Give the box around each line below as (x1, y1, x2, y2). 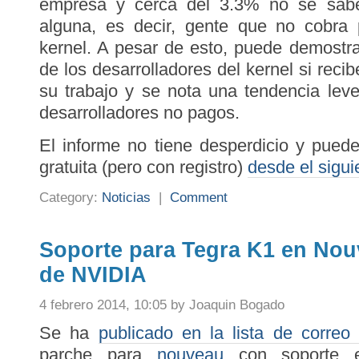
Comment (170, 189, 228, 205)
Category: (39, 189, 102, 205)
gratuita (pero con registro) (39, 157, 248, 177)
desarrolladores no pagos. (39, 103, 240, 123)
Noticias (102, 189, 151, 205)
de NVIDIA (39, 263, 147, 287)
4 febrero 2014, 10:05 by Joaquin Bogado (39, 296, 284, 313)
